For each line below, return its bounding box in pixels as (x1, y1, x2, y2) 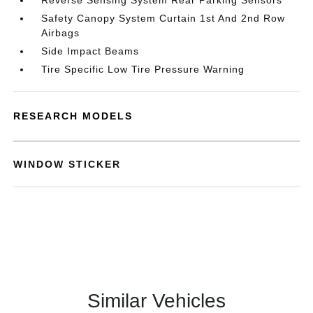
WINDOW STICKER (13, 159, 122, 170)
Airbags (41, 27, 80, 38)
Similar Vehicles (87, 290, 226, 312)
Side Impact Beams (41, 45, 140, 57)
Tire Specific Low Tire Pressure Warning (41, 64, 245, 75)
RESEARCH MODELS (13, 110, 133, 122)
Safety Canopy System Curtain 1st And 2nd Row (41, 13, 286, 24)
